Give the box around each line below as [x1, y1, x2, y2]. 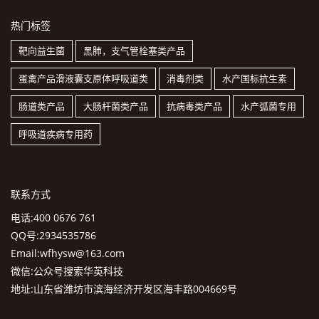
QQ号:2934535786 [11, 228, 96, 242]
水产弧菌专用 [241, 99, 296, 113]
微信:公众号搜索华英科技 [11, 263, 123, 278]
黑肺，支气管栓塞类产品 [83, 43, 185, 57]
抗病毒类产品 [167, 99, 222, 113]
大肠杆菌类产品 [83, 99, 148, 113]
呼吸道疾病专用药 [19, 127, 93, 140]
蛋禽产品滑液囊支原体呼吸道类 [19, 71, 148, 85]
